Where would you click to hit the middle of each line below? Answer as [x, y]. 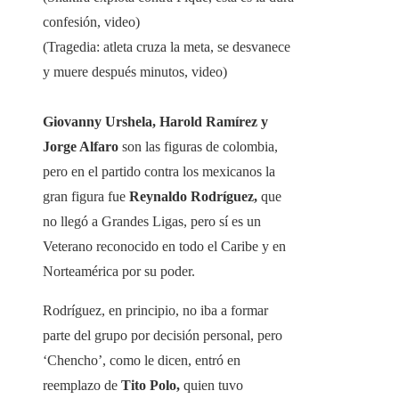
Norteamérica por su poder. [119, 272]
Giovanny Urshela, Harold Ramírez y [155, 122]
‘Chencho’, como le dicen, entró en [142, 361]
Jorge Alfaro [82, 147]
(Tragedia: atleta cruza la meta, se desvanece [167, 47]
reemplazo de [80, 386]
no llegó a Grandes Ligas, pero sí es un [152, 222]
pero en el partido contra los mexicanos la [159, 172]
